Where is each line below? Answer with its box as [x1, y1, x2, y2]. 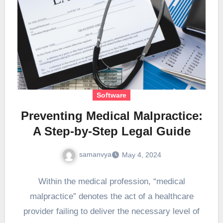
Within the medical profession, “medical [38, 176, 185, 186]
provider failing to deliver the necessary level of [23, 206, 200, 216]
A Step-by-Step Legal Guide [32, 124, 191, 138]
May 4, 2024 [121, 150, 161, 159]
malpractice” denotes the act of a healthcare [29, 191, 194, 201]
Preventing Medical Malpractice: [20, 109, 203, 122]
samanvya [79, 150, 111, 158]
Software [97, 91, 126, 99]
